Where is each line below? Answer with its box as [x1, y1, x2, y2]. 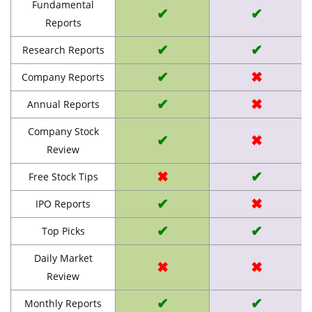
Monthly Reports [24, 296, 102, 310]
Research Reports [22, 42, 104, 56]
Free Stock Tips [28, 169, 98, 183]
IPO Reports [36, 196, 91, 210]
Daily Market [33, 251, 93, 265]
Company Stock [27, 124, 99, 138]
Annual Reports [26, 97, 100, 111]
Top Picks [41, 224, 85, 237]
